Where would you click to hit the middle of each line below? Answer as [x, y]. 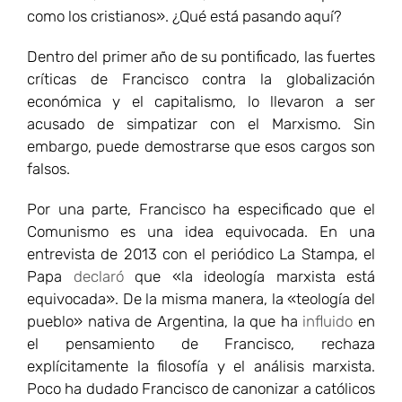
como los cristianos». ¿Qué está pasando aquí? [184, 16]
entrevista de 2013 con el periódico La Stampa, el [201, 253]
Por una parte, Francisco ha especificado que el [201, 209]
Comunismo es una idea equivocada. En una [201, 231]
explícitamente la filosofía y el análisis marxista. [201, 366]
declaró [98, 276]
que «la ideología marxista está [249, 276]
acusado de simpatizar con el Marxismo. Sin [201, 123]
